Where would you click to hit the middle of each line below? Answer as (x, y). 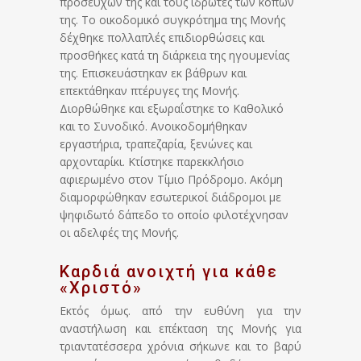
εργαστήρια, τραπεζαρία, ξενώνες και (156, 144)
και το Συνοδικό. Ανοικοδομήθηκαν (154, 127)
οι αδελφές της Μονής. (119, 233)
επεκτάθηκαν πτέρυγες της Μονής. (149, 91)
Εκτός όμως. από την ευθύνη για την (180, 311)
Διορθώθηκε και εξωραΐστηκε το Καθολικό (172, 109)
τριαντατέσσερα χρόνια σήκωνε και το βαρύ (180, 346)
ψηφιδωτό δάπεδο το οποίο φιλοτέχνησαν (174, 215)
